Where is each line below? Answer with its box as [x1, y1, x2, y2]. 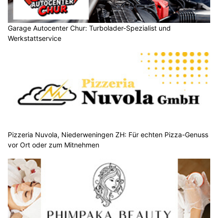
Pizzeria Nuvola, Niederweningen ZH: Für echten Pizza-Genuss [8, 130, 208, 139]
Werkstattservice [8, 34, 61, 42]
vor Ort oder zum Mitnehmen [8, 141, 99, 149]
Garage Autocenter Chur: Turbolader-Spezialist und [8, 23, 171, 32]
